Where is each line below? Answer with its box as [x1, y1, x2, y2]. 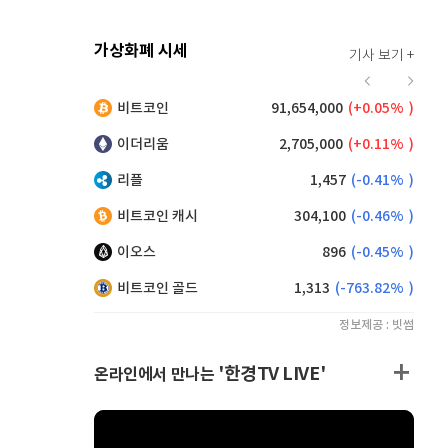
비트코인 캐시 [117, 208, 198, 225]
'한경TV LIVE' [218, 363, 326, 385]
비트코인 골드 [117, 280, 198, 297]
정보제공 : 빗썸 [339, 318, 414, 332]
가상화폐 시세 [94, 41, 188, 61]
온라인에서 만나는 [94, 365, 218, 385]
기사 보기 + [349, 48, 414, 64]
